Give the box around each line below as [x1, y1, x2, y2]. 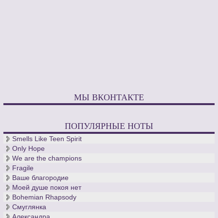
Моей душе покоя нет [12, 183, 82, 191]
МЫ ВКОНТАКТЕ [74, 91, 144, 103]
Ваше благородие [12, 173, 69, 182]
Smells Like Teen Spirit [12, 134, 82, 143]
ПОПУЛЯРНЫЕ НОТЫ [65, 119, 153, 131]
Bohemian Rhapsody [12, 193, 77, 201]
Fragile [12, 163, 34, 172]
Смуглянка [12, 202, 47, 211]
